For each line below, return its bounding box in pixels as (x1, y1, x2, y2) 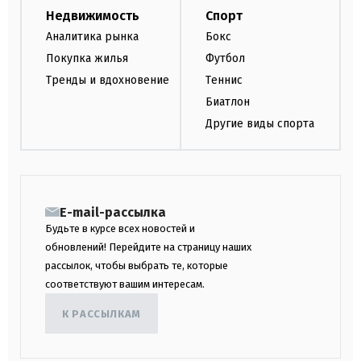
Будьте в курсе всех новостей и (45, 222, 195, 235)
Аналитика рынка (46, 30, 139, 44)
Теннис (205, 73, 243, 87)
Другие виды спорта (205, 116, 314, 131)
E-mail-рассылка (60, 205, 166, 221)
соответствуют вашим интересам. (45, 278, 205, 291)
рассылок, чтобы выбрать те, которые (45, 259, 228, 272)
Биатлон (205, 94, 250, 109)
